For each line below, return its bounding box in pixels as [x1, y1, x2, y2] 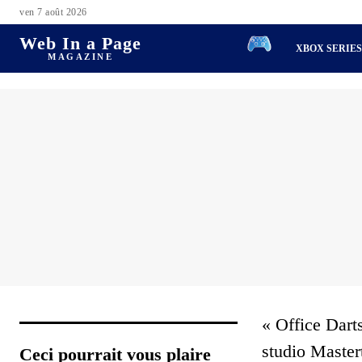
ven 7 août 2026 [19, 6, 87, 18]
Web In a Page [19, 32, 141, 53]
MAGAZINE [48, 51, 113, 61]
